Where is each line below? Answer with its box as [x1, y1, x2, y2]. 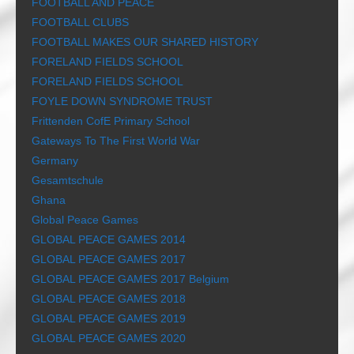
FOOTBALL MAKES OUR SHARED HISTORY [32, 36, 258, 49]
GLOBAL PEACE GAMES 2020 [32, 332, 186, 345]
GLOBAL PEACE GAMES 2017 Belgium [32, 273, 229, 286]
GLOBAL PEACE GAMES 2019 [32, 312, 186, 326]
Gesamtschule [32, 174, 104, 187]
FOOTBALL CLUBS [32, 16, 129, 29]
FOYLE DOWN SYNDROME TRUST [32, 95, 213, 108]
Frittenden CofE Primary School [32, 115, 190, 128]
